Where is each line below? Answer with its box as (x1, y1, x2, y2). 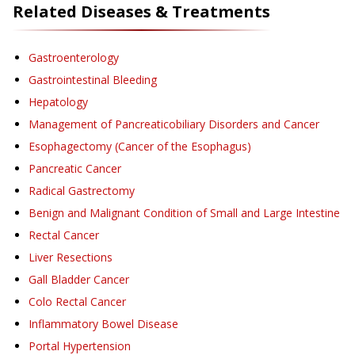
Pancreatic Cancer (29, 161, 121, 177)
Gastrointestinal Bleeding (29, 72, 157, 88)
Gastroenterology (29, 50, 119, 66)
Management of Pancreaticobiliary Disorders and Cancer (29, 116, 319, 132)
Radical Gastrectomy (29, 183, 135, 199)
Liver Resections (29, 250, 113, 265)
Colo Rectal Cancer (29, 294, 126, 310)
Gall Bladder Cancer (29, 272, 129, 288)
